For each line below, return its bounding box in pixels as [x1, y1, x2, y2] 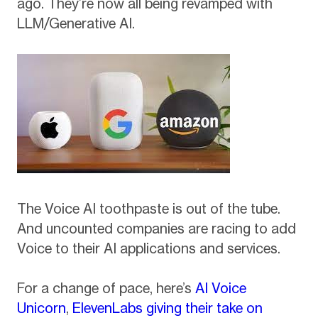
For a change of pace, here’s [16, 280, 195, 297]
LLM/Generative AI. [16, 15, 135, 33]
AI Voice [194, 280, 246, 297]
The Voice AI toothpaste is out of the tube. [16, 199, 280, 217]
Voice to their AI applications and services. [16, 239, 280, 257]
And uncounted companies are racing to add [16, 219, 296, 237]
